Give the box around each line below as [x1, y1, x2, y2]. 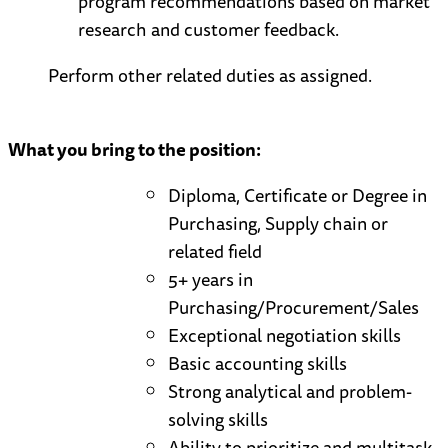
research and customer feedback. [78, 15, 339, 44]
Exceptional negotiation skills [168, 321, 401, 350]
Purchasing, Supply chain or [168, 209, 388, 238]
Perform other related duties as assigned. [48, 61, 372, 90]
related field [168, 237, 262, 266]
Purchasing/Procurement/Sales [168, 293, 419, 322]
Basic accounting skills [168, 349, 347, 378]
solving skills [168, 405, 268, 434]
